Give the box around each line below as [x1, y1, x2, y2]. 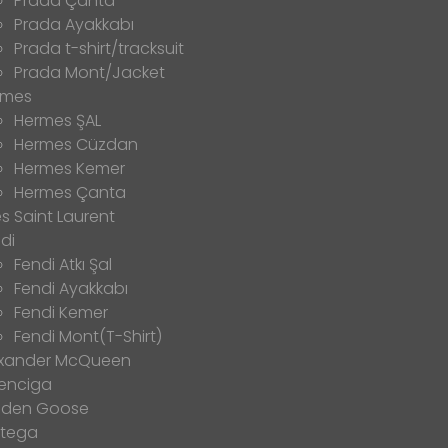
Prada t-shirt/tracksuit [14, 37, 184, 61]
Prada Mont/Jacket [14, 61, 165, 85]
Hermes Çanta [14, 181, 126, 205]
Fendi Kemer [14, 301, 108, 325]
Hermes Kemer [14, 157, 125, 181]
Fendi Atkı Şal [14, 253, 112, 277]
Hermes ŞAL [14, 109, 101, 133]
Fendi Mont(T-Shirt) [14, 325, 162, 349]
